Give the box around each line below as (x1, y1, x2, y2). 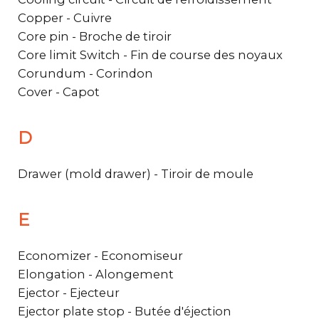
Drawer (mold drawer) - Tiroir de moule (18, 166, 253, 181)
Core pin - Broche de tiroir (18, 28, 172, 43)
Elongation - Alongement (18, 266, 174, 281)
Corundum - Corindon (18, 66, 153, 80)
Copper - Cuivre (18, 10, 112, 25)
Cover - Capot (18, 84, 100, 99)
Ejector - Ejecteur (18, 285, 120, 300)
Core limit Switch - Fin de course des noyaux (18, 47, 283, 62)
